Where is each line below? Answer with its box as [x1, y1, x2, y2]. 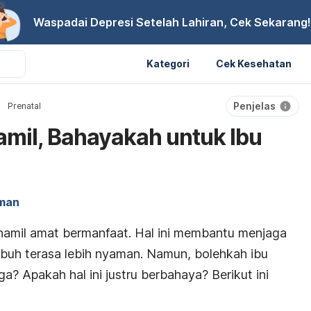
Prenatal [8, 101, 41, 111]
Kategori [146, 57, 190, 69]
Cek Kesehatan [216, 57, 292, 69]
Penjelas [233, 100, 276, 112]
